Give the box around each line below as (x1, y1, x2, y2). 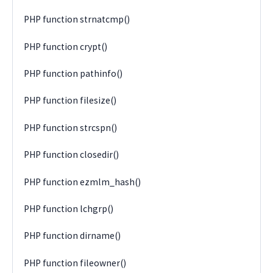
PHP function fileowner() (24, 257, 127, 269)
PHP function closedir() (24, 149, 119, 161)
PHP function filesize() (24, 94, 117, 107)
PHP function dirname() (24, 230, 121, 242)
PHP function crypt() (24, 40, 108, 52)
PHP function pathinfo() (24, 68, 123, 80)
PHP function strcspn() (24, 121, 118, 133)
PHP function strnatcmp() (24, 13, 130, 26)
